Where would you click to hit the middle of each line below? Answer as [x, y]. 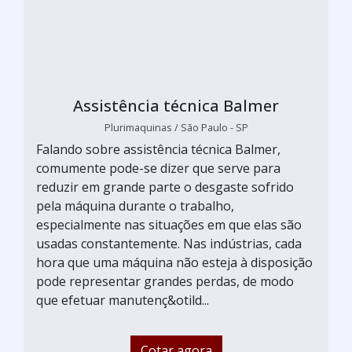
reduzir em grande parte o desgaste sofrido [165, 187]
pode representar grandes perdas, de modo [165, 281]
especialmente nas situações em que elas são [169, 224]
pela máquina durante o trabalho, [135, 205]
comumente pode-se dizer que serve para [158, 168]
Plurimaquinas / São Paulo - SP [176, 127]
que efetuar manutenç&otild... [123, 300]
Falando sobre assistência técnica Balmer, [158, 149]
